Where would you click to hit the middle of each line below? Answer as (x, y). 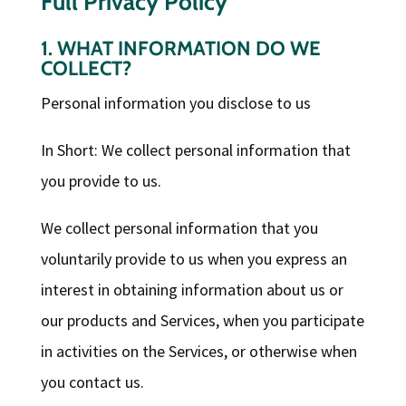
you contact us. (92, 382)
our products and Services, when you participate (202, 321)
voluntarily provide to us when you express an (193, 259)
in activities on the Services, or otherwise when (198, 352)
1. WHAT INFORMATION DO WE (180, 49)
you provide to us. (101, 181)
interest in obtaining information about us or (192, 290)
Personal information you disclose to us (175, 103)
